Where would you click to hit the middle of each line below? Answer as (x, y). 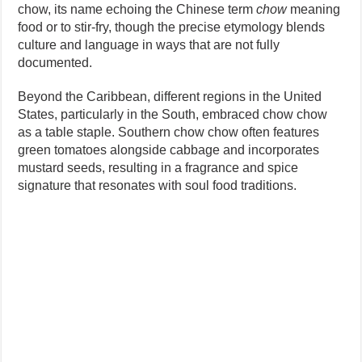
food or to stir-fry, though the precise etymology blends (172, 27)
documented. (55, 62)
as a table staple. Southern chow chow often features (169, 132)
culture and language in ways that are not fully (149, 44)
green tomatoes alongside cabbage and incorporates (169, 149)
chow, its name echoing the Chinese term (137, 9)
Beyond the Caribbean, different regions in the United (170, 96)
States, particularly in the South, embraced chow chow (173, 114)
